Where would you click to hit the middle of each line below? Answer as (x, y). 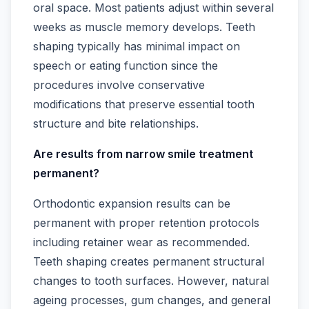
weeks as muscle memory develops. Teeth (144, 27)
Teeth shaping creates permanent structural (149, 262)
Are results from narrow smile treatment (143, 154)
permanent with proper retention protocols (146, 223)
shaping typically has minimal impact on (137, 47)
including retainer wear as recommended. (141, 242)
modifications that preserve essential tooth (144, 104)
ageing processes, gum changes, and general (152, 300)
